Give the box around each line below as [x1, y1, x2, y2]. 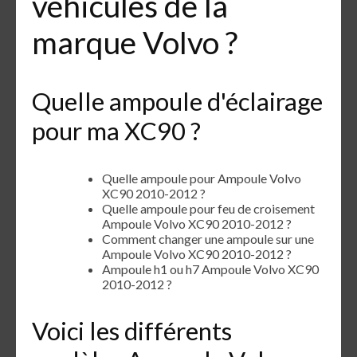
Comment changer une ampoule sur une [102, 230, 314, 246]
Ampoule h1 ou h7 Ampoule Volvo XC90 [102, 261, 319, 277]
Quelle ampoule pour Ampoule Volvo [102, 170, 301, 186]
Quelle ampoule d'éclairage [32, 85, 323, 116]
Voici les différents [32, 316, 232, 347]
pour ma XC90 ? [32, 115, 201, 146]
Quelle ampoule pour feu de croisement [102, 200, 315, 216]
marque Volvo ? [32, 23, 237, 61]
